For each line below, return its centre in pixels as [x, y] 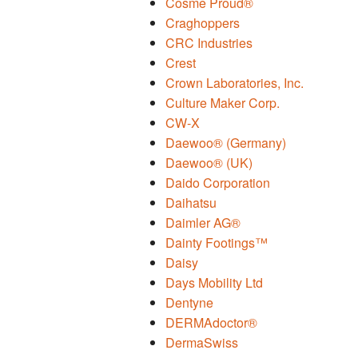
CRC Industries [209, 43]
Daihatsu [191, 203]
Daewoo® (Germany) [226, 143]
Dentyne [189, 303]
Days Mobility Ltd [214, 283]
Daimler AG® [203, 223]
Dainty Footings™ [217, 243]
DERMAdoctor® [211, 323]
